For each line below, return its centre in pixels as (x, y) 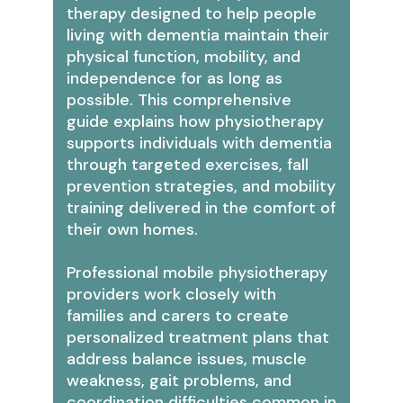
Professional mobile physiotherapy (197, 272)
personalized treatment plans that (198, 337)
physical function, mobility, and (184, 56)
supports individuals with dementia (199, 143)
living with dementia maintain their (198, 35)
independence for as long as (175, 78)
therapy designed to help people (192, 13)
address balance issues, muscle (187, 358)
